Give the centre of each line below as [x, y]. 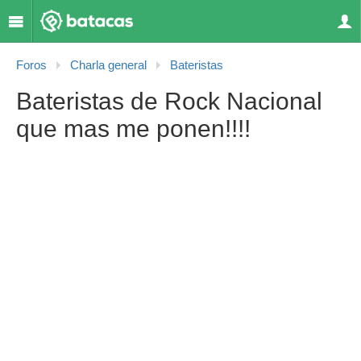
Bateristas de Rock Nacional [169, 101]
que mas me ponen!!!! [133, 129]
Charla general [108, 65]
